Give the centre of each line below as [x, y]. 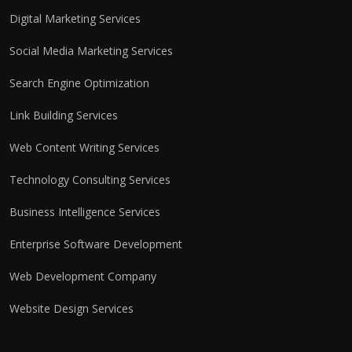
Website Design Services [71, 308]
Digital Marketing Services [75, 18]
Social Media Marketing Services [91, 50]
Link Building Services [64, 115]
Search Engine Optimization [79, 82]
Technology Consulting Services [90, 179]
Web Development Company [83, 276]
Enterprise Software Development [96, 244]
